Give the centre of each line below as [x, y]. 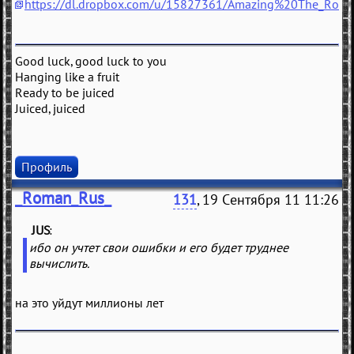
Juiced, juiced [50, 109]
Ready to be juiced [65, 93]
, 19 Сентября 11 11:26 [268, 200]
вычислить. [59, 264]
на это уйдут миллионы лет [89, 303]
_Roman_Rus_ [63, 198]
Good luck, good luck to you [91, 61]
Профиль [47, 167]
